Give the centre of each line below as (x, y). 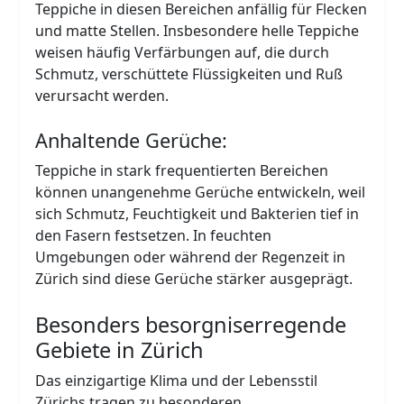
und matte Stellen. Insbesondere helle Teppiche (197, 30)
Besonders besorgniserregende (191, 324)
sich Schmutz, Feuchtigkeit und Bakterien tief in (197, 213)
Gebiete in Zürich (120, 349)
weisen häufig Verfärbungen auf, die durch (183, 52)
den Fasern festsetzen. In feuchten (154, 235)
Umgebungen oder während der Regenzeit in (191, 257)
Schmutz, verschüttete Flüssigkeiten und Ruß (189, 73)
